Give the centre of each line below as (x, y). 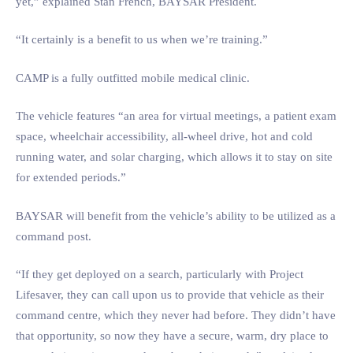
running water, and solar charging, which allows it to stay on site (174, 157)
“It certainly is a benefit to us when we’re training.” (142, 39)
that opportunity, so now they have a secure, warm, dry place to (172, 336)
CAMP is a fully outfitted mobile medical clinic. (133, 78)
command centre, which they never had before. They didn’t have (176, 315)
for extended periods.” (71, 177)
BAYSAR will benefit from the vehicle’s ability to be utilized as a (176, 216)
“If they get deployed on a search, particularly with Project (160, 274)
